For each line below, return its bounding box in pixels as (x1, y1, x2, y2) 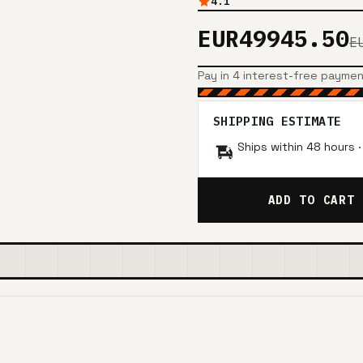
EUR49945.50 (198, 23, 349, 53)
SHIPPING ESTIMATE (213, 113, 342, 129)
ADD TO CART (267, 192, 355, 207)
